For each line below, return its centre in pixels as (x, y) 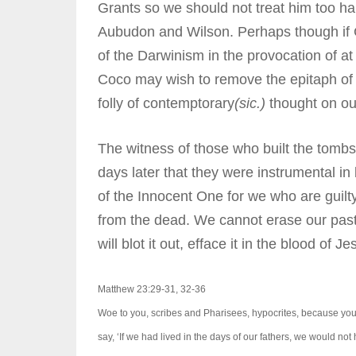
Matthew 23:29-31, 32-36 (151, 289)
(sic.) (250, 103)
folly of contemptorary (166, 103)
